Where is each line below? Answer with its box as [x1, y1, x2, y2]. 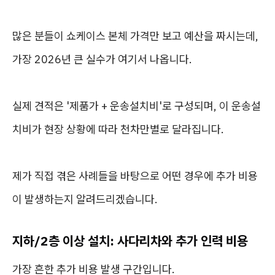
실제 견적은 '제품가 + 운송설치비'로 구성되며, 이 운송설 [12, 99, 261, 113]
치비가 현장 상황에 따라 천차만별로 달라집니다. [12, 122, 224, 136]
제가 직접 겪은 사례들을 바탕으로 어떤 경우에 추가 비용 [12, 169, 258, 183]
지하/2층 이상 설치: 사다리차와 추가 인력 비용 [12, 232, 248, 249]
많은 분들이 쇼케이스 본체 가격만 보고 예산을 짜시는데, [12, 29, 258, 43]
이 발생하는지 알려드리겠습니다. [12, 192, 158, 206]
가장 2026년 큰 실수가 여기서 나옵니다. [12, 52, 192, 66]
